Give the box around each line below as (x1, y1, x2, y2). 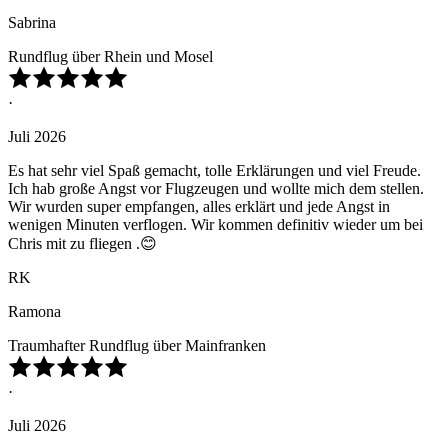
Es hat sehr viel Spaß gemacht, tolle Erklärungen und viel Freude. (8, 162, 421, 180)
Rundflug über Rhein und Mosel (8, 48, 213, 66)
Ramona (8, 303, 61, 321)
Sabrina (8, 14, 56, 32)
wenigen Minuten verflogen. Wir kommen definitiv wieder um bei (8, 216, 423, 234)
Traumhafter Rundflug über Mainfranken (8, 337, 266, 355)
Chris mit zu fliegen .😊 (8, 235, 157, 253)
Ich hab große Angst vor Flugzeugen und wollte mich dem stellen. (8, 180, 424, 198)
